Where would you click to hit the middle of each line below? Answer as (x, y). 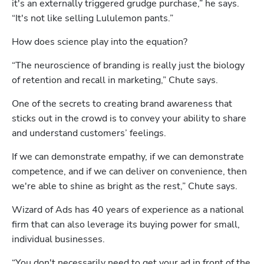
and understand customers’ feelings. (89, 133)
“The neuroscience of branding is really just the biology (128, 65)
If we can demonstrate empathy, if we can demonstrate (128, 157)
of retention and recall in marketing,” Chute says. (116, 80)
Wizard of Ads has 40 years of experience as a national (128, 210)
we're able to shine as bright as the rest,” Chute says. (125, 186)
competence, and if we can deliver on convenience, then (129, 171)
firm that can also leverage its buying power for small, (126, 225)
